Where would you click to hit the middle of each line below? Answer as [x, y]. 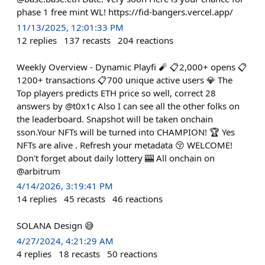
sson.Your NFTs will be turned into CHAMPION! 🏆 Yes [126, 132]
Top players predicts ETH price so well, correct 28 [116, 93]
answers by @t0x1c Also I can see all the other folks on [128, 106]
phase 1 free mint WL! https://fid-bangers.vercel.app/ [125, 12]
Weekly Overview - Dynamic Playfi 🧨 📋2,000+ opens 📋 [132, 67]
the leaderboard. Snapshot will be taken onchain [115, 119]
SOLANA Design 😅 [55, 225]
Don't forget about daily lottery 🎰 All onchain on [116, 158]
